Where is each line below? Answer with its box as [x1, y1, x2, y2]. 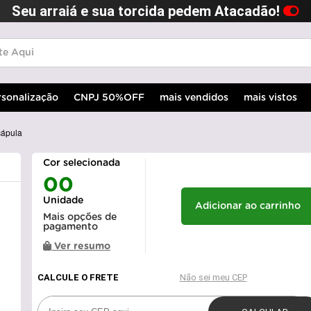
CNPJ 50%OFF [74, 92, 144, 103]
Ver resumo [51, 242, 111, 252]
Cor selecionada [43, 158, 121, 169]
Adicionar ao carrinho [194, 201, 301, 211]
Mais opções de [43, 212, 117, 223]
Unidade [43, 196, 84, 206]
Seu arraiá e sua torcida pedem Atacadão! [12, 3, 283, 19]
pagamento [43, 222, 99, 233]
